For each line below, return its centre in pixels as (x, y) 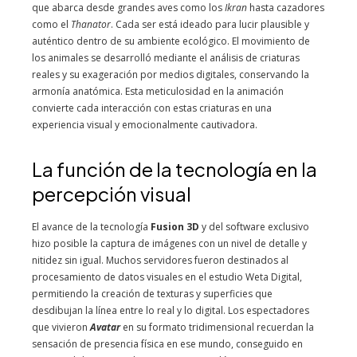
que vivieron (61, 327)
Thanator (91, 24)
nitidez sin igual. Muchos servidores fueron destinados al (160, 260)
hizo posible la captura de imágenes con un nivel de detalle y (169, 243)
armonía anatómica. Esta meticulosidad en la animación (158, 91)
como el (51, 24)
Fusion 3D (175, 227)
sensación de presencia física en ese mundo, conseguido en (167, 344)
